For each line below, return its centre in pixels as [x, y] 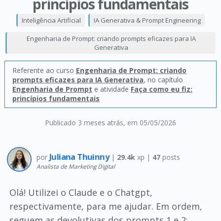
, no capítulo [163, 80]
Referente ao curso [44, 70]
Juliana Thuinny [80, 156]
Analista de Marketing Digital [75, 166]
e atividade [111, 89]
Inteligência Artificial [51, 20]
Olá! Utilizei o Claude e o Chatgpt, [81, 192]
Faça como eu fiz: [161, 89]
